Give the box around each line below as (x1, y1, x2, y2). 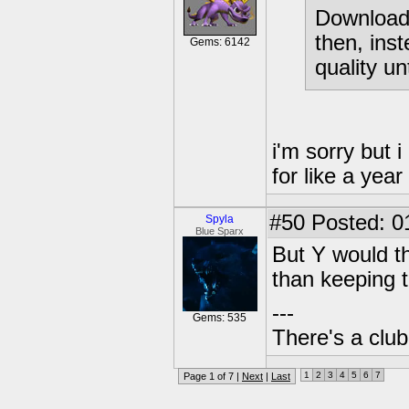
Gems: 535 (193, 311, 247, 324)
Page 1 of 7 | (184, 371, 242, 382)
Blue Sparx (195, 225, 245, 236)
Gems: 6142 (190, 36, 250, 48)
